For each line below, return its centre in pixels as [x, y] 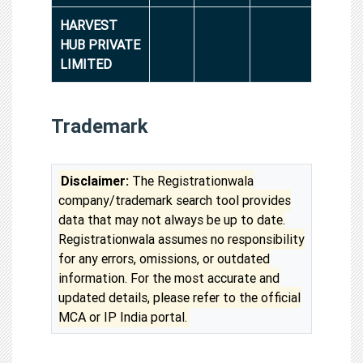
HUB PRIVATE [100, 44]
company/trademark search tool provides [175, 200]
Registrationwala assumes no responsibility [181, 239]
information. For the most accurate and [169, 278]
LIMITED [86, 64]
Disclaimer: [95, 180]
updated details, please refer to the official [179, 297]
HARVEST [89, 25]
